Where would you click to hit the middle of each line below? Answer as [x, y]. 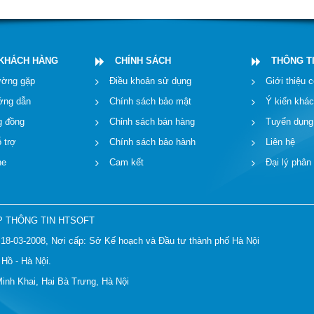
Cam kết [127, 162]
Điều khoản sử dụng [151, 81]
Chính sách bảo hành [153, 142]
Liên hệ [280, 142]
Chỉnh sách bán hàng [152, 121]
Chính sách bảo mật [151, 101]
